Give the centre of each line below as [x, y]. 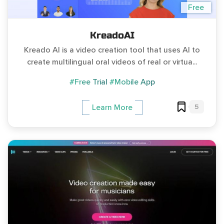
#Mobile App [132, 82]
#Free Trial [88, 82]
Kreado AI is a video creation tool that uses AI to [112, 50]
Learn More [112, 108]
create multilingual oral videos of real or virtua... [112, 62]
